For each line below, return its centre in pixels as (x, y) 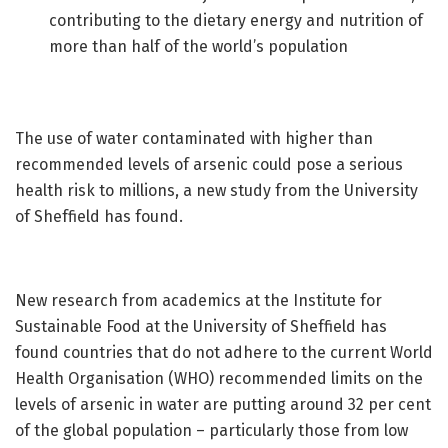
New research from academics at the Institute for (198, 300)
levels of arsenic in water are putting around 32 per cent (223, 404)
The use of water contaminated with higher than (194, 138)
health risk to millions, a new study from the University (216, 190)
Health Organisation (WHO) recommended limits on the (219, 378)
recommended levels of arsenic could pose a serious (209, 164)
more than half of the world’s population (199, 46)
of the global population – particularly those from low (211, 430)
